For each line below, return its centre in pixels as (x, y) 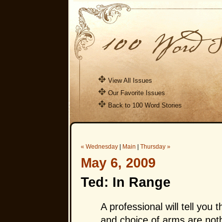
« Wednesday (99, 147)
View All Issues (130, 81)
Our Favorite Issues (136, 93)
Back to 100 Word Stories (145, 105)
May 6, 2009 (118, 163)
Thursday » (155, 147)
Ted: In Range (125, 182)
